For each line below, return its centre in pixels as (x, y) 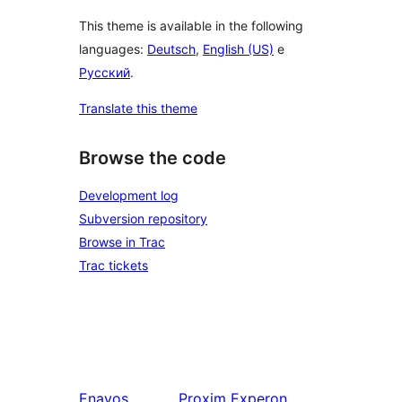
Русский (105, 73)
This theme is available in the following (191, 26)
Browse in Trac (122, 242)
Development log (129, 195)
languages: (113, 49)
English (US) (238, 49)
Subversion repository (143, 218)
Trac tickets (114, 265)
